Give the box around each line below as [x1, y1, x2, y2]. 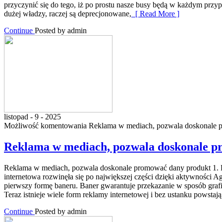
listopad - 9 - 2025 [4, 112, 61, 121]
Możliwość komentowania [4, 121, 89, 130]
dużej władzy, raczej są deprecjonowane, [4, 9, 131, 18]
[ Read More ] [131, 9, 179, 18]
